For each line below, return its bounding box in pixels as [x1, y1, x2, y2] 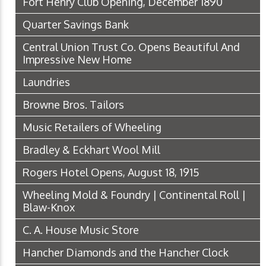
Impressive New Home [23, 53, 132, 66]
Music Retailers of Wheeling [23, 121, 161, 134]
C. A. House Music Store [23, 223, 139, 237]
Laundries [23, 75, 70, 89]
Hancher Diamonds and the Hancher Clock [23, 246, 229, 259]
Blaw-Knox [23, 201, 75, 214]
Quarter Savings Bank [23, 18, 129, 31]
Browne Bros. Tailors [23, 98, 124, 112]
